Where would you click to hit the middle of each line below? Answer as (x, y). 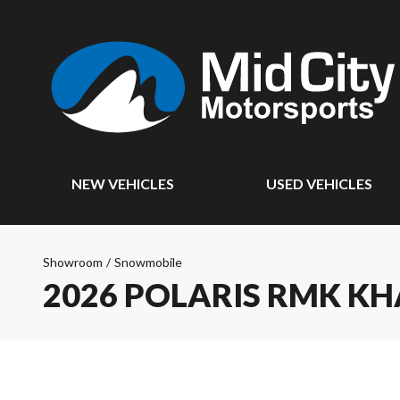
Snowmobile (148, 262)
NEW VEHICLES (123, 183)
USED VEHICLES (320, 183)
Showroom (73, 262)
